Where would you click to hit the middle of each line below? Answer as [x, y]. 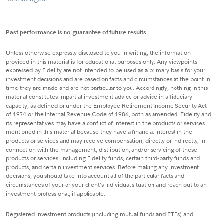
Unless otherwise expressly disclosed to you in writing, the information [98, 53]
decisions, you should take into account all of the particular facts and [95, 176]
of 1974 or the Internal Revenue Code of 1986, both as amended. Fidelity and [109, 114]
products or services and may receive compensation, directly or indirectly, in [106, 141]
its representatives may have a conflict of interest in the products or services [105, 123]
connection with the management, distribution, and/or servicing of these [101, 150]
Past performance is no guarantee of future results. [77, 32]
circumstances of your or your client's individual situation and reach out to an [106, 185]
